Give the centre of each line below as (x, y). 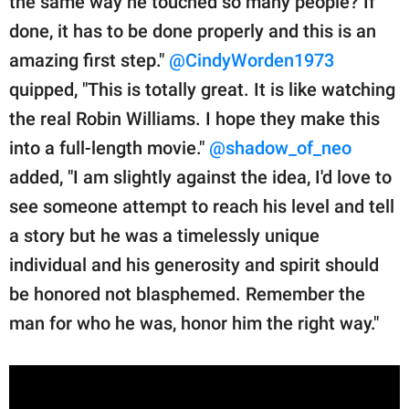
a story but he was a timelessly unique (164, 236)
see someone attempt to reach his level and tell (202, 207)
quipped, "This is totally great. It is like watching (202, 90)
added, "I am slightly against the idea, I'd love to (200, 178)
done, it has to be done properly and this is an (193, 31)
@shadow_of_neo (280, 148)
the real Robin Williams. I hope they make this (194, 119)
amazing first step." (89, 61)
